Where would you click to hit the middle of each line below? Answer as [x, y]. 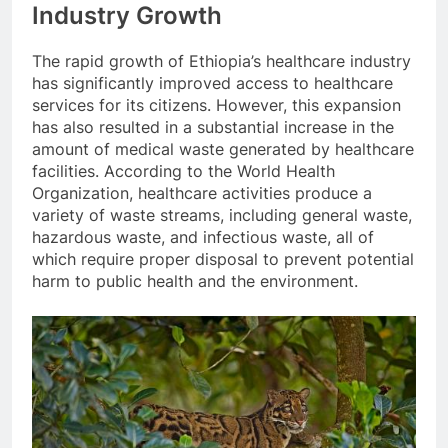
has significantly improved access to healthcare [212, 82]
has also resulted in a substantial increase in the [213, 126]
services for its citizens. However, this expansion [216, 104]
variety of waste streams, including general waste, [222, 214]
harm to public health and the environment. [195, 280]
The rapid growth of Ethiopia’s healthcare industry [221, 60]
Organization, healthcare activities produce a [202, 192]
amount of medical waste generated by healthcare [223, 148]
